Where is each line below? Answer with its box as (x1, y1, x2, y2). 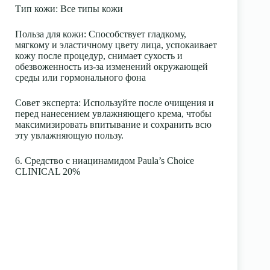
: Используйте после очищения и (78, 98, 214, 108)
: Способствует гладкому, (84, 29, 186, 39)
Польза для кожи (15, 29, 84, 39)
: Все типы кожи (55, 4, 123, 14)
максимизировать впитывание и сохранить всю (15, 119, 212, 130)
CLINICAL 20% (15, 166, 80, 177)
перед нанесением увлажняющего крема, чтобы (15, 108, 212, 119)
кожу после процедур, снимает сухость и (15, 51, 183, 61)
